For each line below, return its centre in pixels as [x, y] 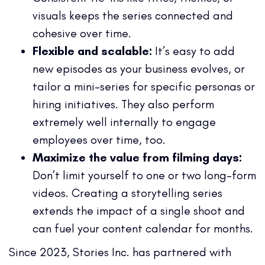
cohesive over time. [82, 33]
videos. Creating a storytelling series [127, 193]
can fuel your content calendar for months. [143, 228]
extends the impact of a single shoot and [139, 210]
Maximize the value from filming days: [137, 157]
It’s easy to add [193, 51]
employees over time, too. [101, 139]
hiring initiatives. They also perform [123, 104]
